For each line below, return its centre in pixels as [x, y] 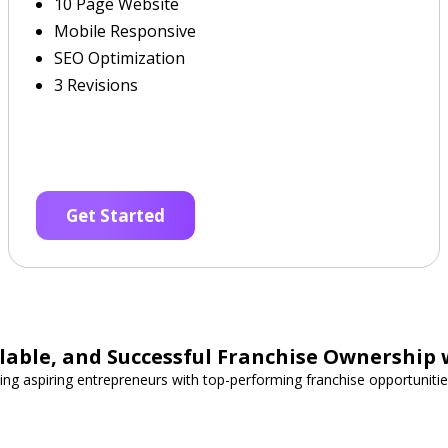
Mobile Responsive [125, 31]
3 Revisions [96, 85]
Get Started [116, 215]
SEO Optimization [120, 58]
